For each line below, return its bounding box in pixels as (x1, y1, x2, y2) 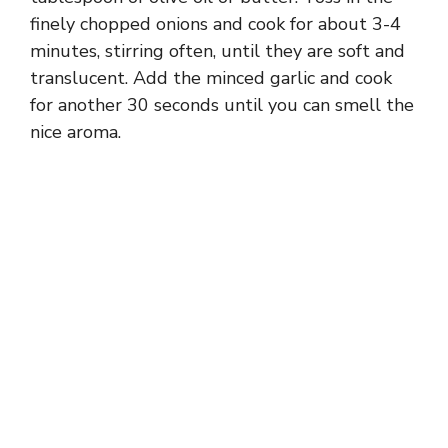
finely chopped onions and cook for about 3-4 (30, 11, 401, 36)
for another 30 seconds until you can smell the (30, 92, 414, 117)
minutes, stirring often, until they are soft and (30, 38, 405, 63)
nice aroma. (30, 119, 121, 144)
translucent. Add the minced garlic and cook (30, 65, 392, 90)
